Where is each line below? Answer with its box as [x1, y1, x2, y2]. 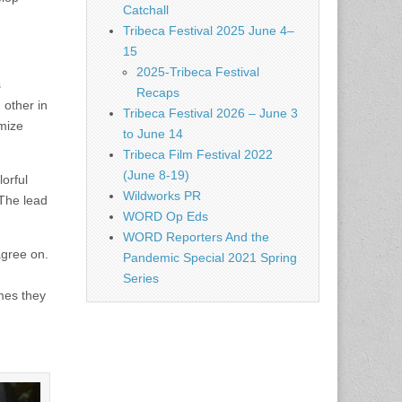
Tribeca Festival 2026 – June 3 [123, 106, 298, 120]
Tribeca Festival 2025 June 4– [123, 23, 294, 38]
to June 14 [123, 127, 183, 141]
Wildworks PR [123, 188, 201, 203]
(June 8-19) [123, 168, 189, 182]
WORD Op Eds [123, 209, 208, 223]
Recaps [136, 85, 179, 100]
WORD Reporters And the [123, 230, 269, 244]
